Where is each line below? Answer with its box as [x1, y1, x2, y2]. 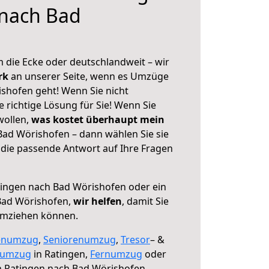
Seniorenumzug [43, 233, 116, 246]
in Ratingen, [31, 247, 90, 261]
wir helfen [73, 195, 122, 208]
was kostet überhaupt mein [31, 113, 165, 126]
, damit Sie [122, 195, 169, 208]
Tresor [121, 233, 150, 246]
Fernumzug [90, 247, 142, 261]
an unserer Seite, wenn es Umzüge [11, 70, 169, 83]
